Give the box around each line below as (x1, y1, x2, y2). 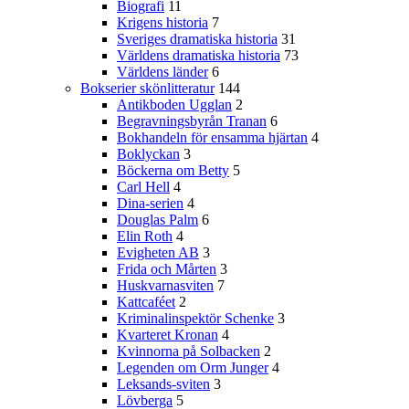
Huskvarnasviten (117, 278, 214, 294)
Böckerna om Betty (117, 163, 229, 179)
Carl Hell (117, 179, 170, 195)
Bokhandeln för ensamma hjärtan (117, 130, 308, 146)
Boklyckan (117, 146, 180, 163)
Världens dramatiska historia (117, 47, 280, 64)
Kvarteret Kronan (117, 327, 218, 343)
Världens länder (117, 64, 208, 80)
